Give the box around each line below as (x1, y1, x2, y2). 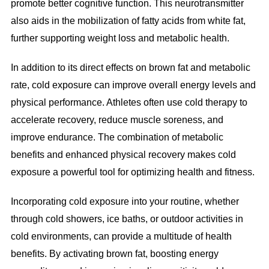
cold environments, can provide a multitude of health (10, 231, 232, 242)
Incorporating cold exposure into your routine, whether (10, 196, 239, 207)
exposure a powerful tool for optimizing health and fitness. (10, 167, 255, 178)
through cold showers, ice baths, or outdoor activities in (10, 214, 243, 225)
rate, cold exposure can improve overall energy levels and (10, 80, 256, 91)
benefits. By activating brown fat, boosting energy (10, 249, 219, 259)
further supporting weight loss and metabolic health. (10, 33, 229, 44)
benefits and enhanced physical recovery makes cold (10, 150, 236, 160)
